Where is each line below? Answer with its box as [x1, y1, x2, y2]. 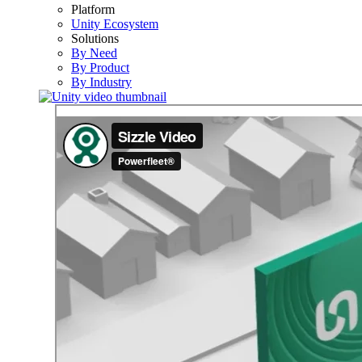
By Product [71, 61, 129, 74]
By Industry [71, 75, 132, 89]
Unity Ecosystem [71, 17, 158, 31]
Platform [71, 2, 115, 16]
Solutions [71, 32, 119, 45]
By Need [71, 46, 117, 60]
